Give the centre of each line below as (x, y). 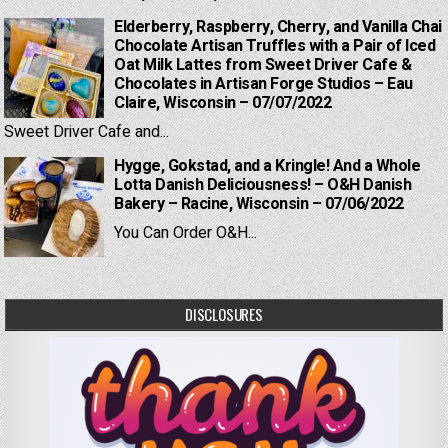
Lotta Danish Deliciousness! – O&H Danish (263, 185)
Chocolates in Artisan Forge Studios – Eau (263, 84)
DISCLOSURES (224, 314)
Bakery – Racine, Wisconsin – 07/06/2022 (259, 204)
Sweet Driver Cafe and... (87, 132)
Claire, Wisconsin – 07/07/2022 (223, 103)
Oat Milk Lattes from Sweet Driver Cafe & (263, 65)
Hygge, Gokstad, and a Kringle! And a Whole (267, 166)
